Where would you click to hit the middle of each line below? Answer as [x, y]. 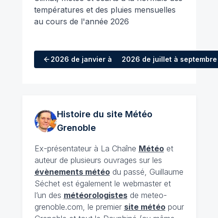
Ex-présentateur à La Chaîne [86, 148]
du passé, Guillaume [146, 172]
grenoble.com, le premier [79, 207]
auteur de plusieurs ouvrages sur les [98, 160]
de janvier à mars [101, 59]
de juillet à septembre [180, 59]
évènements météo [72, 172]
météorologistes [95, 195]
